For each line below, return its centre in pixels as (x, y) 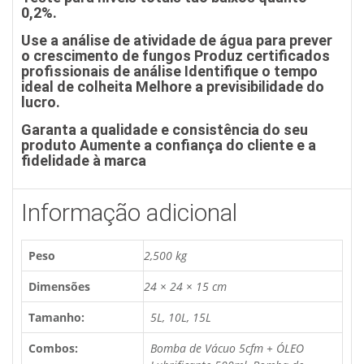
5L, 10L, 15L (181, 317)
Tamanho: (56, 317)
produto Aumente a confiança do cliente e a (169, 145)
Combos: (53, 348)
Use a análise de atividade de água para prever (177, 40)
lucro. (41, 102)
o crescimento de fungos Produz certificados (175, 56)
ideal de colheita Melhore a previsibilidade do (173, 87)
